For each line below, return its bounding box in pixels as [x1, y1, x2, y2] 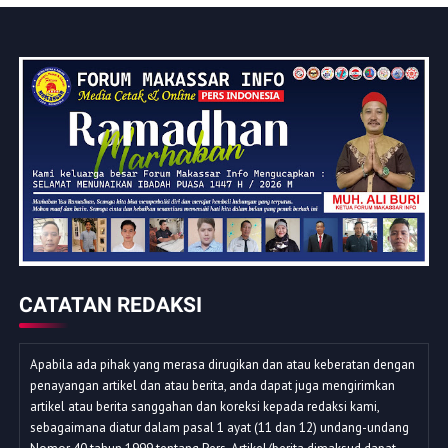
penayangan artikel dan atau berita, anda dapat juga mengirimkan [29, 376, 395, 394]
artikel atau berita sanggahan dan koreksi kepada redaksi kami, [29, 397, 380, 415]
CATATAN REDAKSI [18, 292, 202, 317]
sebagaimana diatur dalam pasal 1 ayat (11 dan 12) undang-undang [29, 418, 409, 436]
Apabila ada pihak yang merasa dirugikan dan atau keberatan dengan [29, 355, 415, 373]
